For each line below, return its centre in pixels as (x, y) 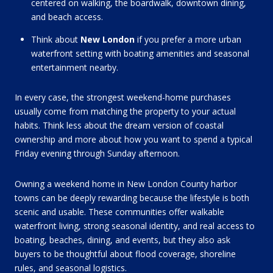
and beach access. (67, 17)
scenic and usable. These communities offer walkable (119, 212)
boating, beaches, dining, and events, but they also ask (122, 240)
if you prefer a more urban (188, 39)
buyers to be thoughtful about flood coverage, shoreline (125, 254)
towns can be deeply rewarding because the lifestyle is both (132, 198)
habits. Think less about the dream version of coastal (119, 126)
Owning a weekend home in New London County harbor (126, 184)
